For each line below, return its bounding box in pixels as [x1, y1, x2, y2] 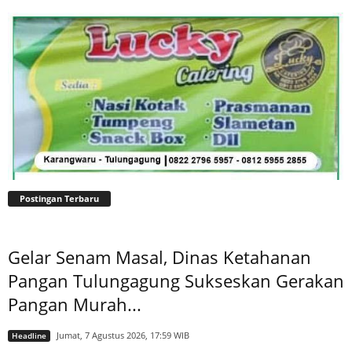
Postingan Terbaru [20, 192, 99, 204]
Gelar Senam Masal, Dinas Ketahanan [8, 244, 311, 269]
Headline [12, 330, 46, 342]
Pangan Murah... [8, 291, 141, 316]
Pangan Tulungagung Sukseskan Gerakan [8, 268, 344, 292]
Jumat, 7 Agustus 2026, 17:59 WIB [57, 328, 189, 341]
